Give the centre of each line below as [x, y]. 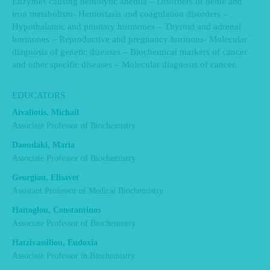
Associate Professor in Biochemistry [74, 256]
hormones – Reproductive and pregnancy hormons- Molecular [130, 39]
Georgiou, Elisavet [46, 177]
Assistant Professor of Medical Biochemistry [88, 191]
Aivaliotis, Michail [46, 112]
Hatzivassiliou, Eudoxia [55, 243]
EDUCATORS [39, 95]
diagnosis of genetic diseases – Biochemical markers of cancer [130, 52]
